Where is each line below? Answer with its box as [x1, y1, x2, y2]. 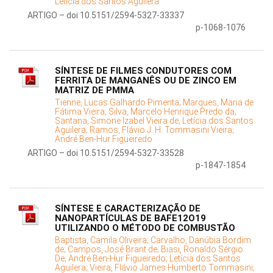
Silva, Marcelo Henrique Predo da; [108, 107, 236, 117]
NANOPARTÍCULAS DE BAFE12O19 [55, 213, 206, 224]
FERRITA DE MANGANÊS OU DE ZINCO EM [55, 75, 236, 87]
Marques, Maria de [183, 97, 253, 108]
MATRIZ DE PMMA [55, 85, 134, 96]
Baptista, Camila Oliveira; [55, 235, 151, 246]
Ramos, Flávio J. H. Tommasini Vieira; [90, 125, 234, 135]
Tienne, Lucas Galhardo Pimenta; [55, 97, 183, 108]
